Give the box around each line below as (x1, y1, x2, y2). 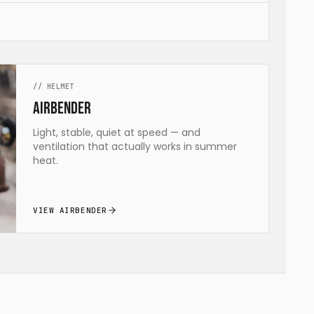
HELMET (46, 82, 74, 91)
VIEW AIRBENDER (33, 205, 107, 215)
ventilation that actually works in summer (33, 139, 237, 153)
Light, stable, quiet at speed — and (33, 125, 200, 139)
